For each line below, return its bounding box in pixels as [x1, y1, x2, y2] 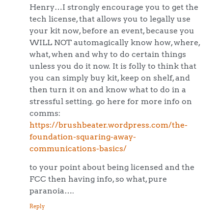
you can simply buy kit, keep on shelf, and [29, 72, 190, 82]
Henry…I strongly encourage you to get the [29, 1, 198, 12]
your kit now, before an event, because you [29, 25, 194, 35]
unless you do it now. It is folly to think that [29, 60, 196, 71]
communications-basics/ [29, 143, 127, 153]
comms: [29, 108, 60, 118]
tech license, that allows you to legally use [29, 13, 191, 24]
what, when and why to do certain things [29, 49, 186, 59]
